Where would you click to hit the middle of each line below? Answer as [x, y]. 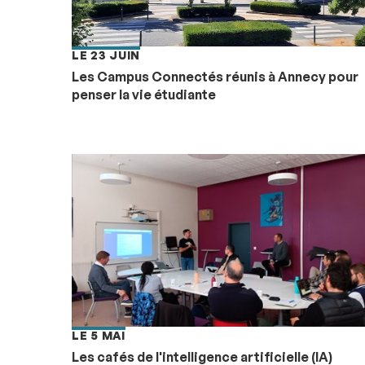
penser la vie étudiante [144, 94]
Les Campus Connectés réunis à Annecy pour [215, 76]
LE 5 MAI [99, 335]
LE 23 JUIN [106, 55]
